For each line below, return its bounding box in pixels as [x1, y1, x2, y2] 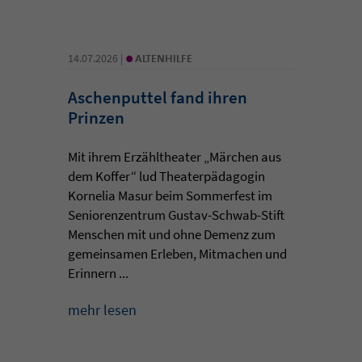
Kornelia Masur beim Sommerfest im [68, 186, 272, 204]
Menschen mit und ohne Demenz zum [68, 225, 276, 243]
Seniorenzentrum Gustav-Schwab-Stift [68, 205, 284, 224]
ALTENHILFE [135, 50, 192, 65]
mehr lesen [68, 300, 137, 319]
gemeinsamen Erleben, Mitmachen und [68, 244, 287, 263]
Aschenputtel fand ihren [68, 86, 247, 108]
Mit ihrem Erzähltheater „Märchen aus [68, 147, 281, 166]
